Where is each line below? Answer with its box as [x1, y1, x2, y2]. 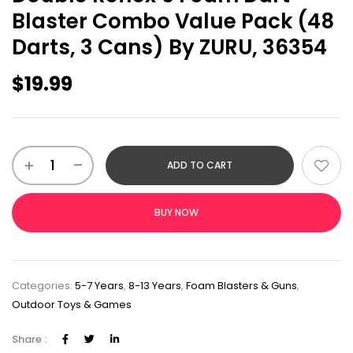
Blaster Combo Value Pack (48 [12, 6, 334, 35]
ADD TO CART [167, 158, 232, 172]
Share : [12, 331, 46, 347]
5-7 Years [75, 277, 124, 293]
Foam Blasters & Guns [186, 277, 297, 293]
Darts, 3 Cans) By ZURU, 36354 [12, 32, 327, 61]
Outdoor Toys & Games [12, 296, 132, 312]
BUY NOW [154, 205, 199, 219]
